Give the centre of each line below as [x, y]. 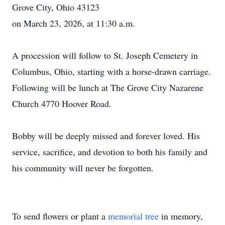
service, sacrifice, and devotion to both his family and [110, 152]
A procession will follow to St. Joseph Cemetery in [105, 55]
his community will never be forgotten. [83, 168]
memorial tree [133, 216]
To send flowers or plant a [60, 216]
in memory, [181, 216]
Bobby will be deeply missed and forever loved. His [106, 136]
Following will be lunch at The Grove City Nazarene [108, 87]
